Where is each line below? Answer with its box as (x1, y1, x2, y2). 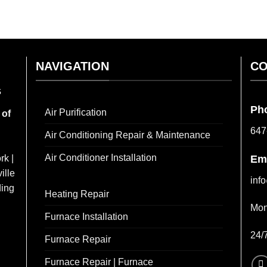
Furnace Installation (45, 212, 128, 222)
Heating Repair (45, 189, 109, 200)
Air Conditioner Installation (45, 153, 157, 163)
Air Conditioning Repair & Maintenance (45, 130, 210, 141)
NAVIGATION (36, 59, 109, 73)
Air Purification (45, 107, 107, 118)
